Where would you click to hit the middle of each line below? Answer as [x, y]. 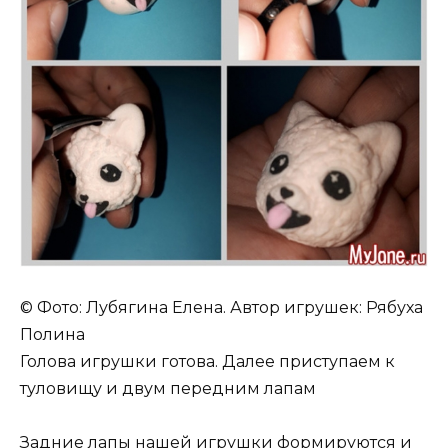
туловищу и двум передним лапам [168, 388]
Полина [52, 334]
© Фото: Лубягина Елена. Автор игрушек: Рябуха [221, 307]
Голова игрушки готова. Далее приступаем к [207, 361]
